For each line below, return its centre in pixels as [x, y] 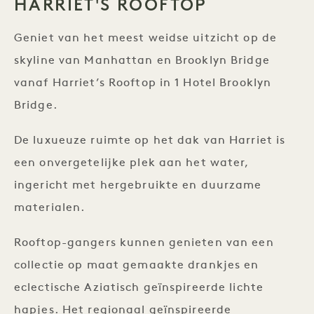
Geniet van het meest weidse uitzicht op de [146, 39]
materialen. [52, 208]
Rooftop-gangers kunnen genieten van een [144, 243]
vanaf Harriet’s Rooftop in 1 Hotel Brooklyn [143, 83]
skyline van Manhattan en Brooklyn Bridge [142, 61]
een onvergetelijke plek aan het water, [132, 163]
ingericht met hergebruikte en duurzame [138, 186]
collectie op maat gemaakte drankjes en [137, 266]
